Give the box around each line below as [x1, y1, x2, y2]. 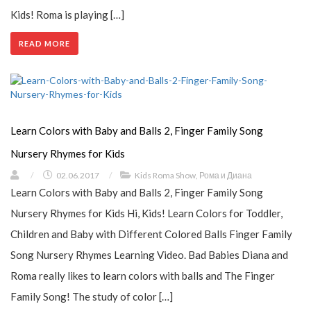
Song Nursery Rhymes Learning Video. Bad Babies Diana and [10, 249, 288, 262]
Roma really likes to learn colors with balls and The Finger [10, 269, 275, 283]
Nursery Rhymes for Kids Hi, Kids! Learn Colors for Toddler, [10, 207, 283, 220]
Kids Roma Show [135, 170, 196, 181]
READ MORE [19, 39, 70, 49]
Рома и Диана [199, 170, 252, 181]
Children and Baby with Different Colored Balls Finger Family [10, 228, 292, 241]
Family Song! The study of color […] [10, 290, 173, 303]
